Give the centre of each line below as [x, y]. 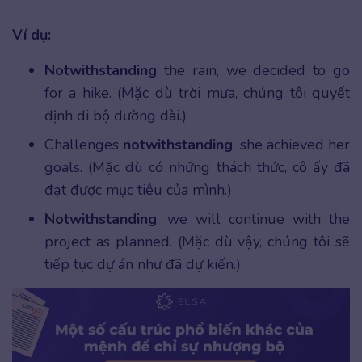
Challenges [84, 144]
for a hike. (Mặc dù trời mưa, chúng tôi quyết [197, 93]
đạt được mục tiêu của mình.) [138, 189]
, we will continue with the [253, 219]
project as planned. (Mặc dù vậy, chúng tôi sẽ [197, 241]
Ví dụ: [32, 34]
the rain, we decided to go [257, 70]
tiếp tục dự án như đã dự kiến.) [143, 264]
